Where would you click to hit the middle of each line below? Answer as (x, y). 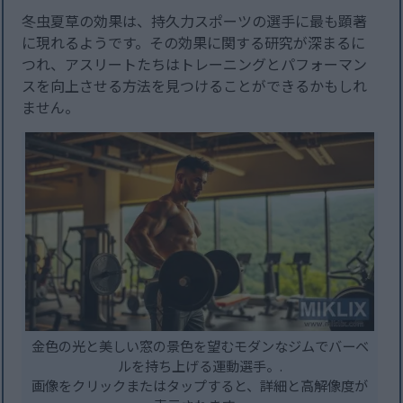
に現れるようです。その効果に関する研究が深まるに (194, 43)
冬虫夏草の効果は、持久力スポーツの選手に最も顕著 (195, 21)
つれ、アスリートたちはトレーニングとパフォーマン (195, 64)
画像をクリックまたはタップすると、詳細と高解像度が (200, 385)
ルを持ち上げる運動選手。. (200, 366)
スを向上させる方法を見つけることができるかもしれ (195, 86)
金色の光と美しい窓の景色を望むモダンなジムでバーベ (200, 346)
